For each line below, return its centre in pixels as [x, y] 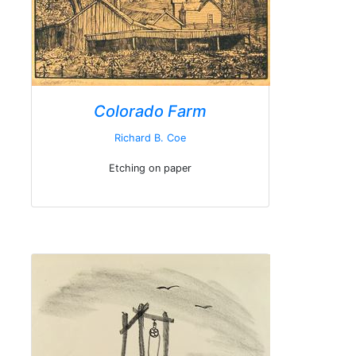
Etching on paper [150, 168]
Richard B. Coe [150, 138]
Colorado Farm [150, 111]
